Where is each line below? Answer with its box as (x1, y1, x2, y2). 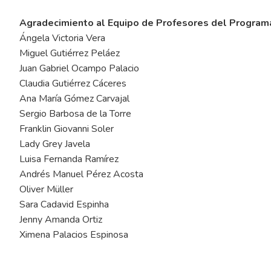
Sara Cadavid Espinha (19, 198, 109, 212)
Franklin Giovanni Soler (19, 122, 114, 136)
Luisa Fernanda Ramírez (19, 152, 119, 166)
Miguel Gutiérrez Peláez (19, 47, 120, 60)
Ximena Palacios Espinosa (19, 228, 128, 242)
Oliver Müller (19, 183, 73, 197)
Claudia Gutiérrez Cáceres (19, 77, 126, 91)
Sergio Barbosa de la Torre (19, 107, 131, 121)
